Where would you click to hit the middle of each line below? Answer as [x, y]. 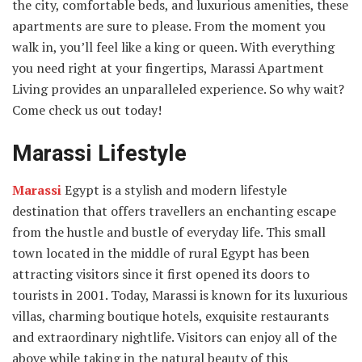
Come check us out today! [87, 110]
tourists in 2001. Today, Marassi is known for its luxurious [180, 295]
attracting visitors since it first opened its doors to [161, 274]
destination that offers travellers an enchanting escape [174, 210]
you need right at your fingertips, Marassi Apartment [168, 68]
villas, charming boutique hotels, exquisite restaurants [170, 316]
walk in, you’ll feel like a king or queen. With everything [173, 47]
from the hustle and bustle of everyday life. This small [169, 232]
